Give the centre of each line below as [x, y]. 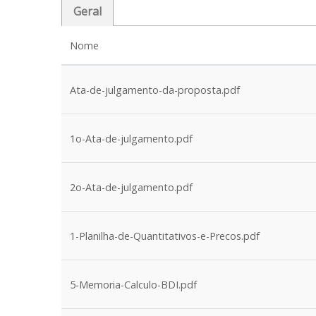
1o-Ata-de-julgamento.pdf [131, 139]
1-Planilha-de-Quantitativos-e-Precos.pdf [165, 236]
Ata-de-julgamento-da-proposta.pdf [155, 90]
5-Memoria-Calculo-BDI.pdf [133, 285]
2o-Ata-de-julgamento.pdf [131, 187]
